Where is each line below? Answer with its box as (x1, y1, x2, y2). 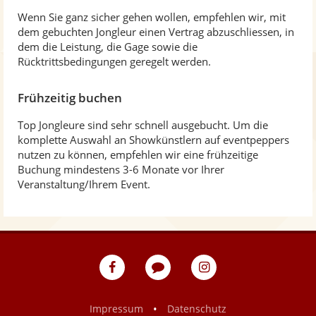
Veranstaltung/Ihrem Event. (18, 177, 150, 191)
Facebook (124, 288, 168, 301)
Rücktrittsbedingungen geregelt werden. (18, 54, 211, 68)
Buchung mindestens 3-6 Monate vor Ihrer (18, 162, 224, 176)
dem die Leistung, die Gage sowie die (18, 39, 197, 54)
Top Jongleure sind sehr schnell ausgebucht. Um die (18, 118, 268, 132)
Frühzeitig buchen (18, 90, 122, 106)
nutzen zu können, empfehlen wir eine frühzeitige (18, 147, 258, 162)
